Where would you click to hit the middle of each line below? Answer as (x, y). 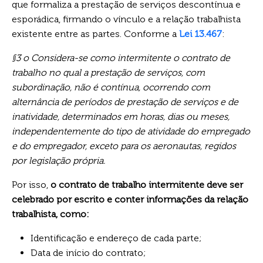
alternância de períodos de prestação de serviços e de (125, 102)
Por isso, (30, 184)
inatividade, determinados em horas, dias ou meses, (121, 116)
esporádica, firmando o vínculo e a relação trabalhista (126, 19)
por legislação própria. (58, 160)
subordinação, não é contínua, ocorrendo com (111, 87)
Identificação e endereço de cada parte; (116, 238)
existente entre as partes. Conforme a (95, 33)
